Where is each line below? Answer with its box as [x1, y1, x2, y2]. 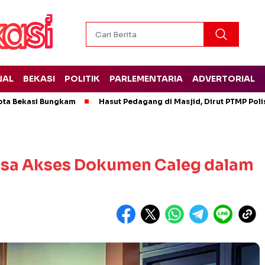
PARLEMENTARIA [109, 73, 183, 84]
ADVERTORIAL [192, 73, 255, 84]
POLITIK [64, 73, 100, 84]
